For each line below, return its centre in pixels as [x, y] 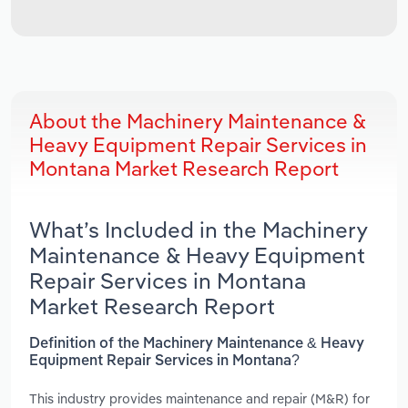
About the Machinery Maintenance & [198, 122]
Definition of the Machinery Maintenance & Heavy [197, 344]
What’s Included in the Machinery [198, 230]
